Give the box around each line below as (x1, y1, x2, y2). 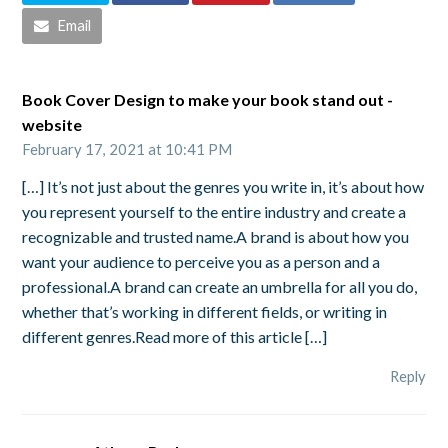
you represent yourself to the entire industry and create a (22, 202, 407, 222)
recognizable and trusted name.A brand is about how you (22, 227, 410, 247)
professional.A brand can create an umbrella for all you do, (22, 277, 418, 297)
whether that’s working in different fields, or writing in (22, 302, 388, 322)
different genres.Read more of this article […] (22, 327, 328, 347)
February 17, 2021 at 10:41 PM (22, 139, 233, 158)
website (22, 114, 83, 134)
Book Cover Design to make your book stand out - (22, 89, 394, 109)
